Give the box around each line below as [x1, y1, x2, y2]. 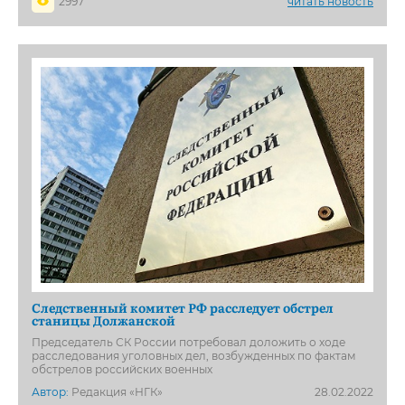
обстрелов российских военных [32, 362, 212, 376]
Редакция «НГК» [69, 384, 163, 399]
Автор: [32, 384, 69, 399]
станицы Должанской [32, 310, 175, 329]
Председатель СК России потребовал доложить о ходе [32, 334, 345, 349]
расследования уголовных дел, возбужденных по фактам [32, 348, 355, 363]
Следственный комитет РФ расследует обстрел [32, 297, 334, 316]
